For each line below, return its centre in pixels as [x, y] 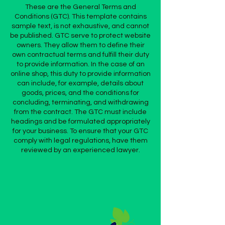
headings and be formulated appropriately [80, 122]
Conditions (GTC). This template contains [80, 17]
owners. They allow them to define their [80, 45]
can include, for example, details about [80, 83]
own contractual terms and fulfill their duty [80, 55]
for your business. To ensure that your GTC [80, 131]
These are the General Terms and [80, 7]
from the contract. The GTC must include [80, 112]
